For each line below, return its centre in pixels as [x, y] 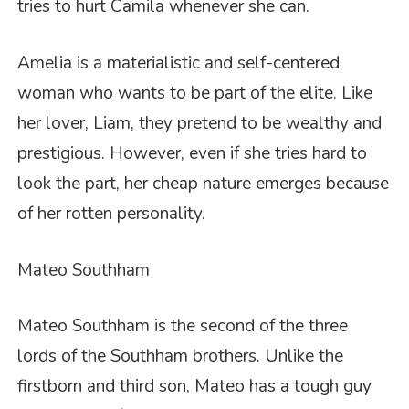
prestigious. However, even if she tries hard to [193, 154]
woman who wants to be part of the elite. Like [195, 94]
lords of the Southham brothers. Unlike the [181, 357]
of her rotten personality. [112, 214]
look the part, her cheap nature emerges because [204, 184]
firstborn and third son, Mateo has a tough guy [195, 387]
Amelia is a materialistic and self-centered [179, 63]
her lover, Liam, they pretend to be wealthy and [200, 124]
